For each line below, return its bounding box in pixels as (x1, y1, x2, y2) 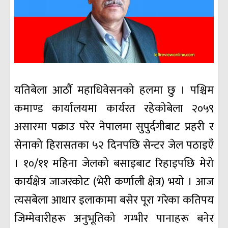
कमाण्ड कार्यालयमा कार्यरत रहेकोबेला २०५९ (14, 99, 214, 119)
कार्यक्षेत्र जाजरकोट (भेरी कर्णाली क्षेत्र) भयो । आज (14, 173, 214, 192)
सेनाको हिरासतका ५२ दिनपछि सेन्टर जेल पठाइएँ (14, 136, 214, 155)
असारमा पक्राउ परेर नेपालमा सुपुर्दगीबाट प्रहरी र (14, 118, 214, 137)
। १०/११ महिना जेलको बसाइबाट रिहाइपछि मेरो (14, 154, 214, 174)
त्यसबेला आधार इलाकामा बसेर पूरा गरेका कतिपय (14, 191, 214, 210)
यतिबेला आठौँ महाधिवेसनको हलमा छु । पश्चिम (14, 81, 214, 100)
